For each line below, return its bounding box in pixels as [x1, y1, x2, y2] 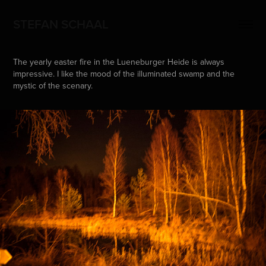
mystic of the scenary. [13, 80, 93, 91]
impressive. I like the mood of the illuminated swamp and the [13, 68, 235, 80]
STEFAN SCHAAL [13, 15, 109, 33]
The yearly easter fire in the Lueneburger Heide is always [13, 56, 225, 68]
